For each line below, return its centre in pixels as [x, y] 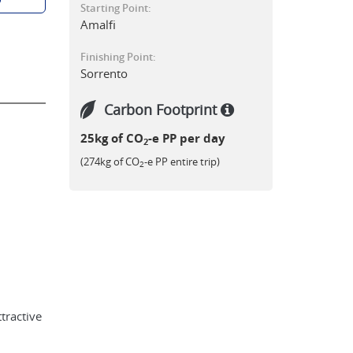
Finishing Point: [119, 57]
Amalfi [98, 24]
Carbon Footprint [163, 110]
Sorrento [104, 73]
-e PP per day [187, 138]
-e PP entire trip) [182, 162]
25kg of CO [112, 138]
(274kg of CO [110, 162]
